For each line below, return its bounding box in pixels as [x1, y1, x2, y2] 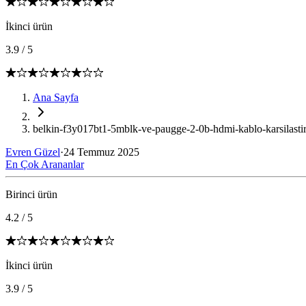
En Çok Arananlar [5, 158, 84, 170]
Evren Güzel [5, 146, 60, 158]
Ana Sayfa [33, 92, 79, 103]
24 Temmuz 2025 [64, 146, 139, 158]
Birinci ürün [5, 189, 57, 200]
